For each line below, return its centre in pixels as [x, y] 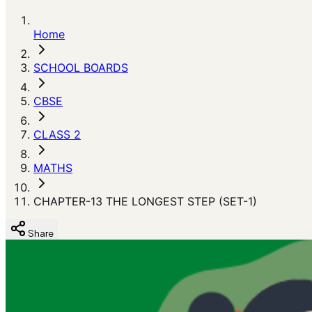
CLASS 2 [57, 134]
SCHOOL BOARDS [81, 68]
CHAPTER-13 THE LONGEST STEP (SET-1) [145, 201]
